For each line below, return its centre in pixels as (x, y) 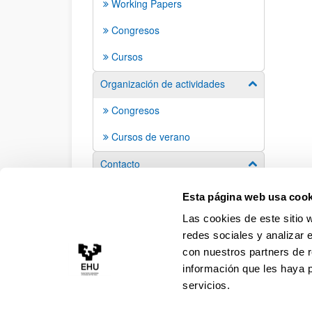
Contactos (134, 190)
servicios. (206, 285)
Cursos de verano (151, 136)
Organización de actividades (163, 84)
